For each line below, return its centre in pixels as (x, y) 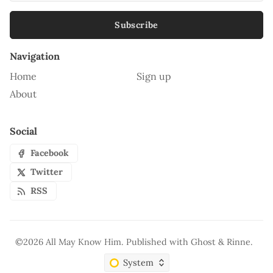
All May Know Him (84, 242)
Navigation (35, 56)
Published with (159, 242)
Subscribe (136, 25)
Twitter (47, 172)
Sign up (154, 76)
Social (23, 131)
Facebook (50, 153)
